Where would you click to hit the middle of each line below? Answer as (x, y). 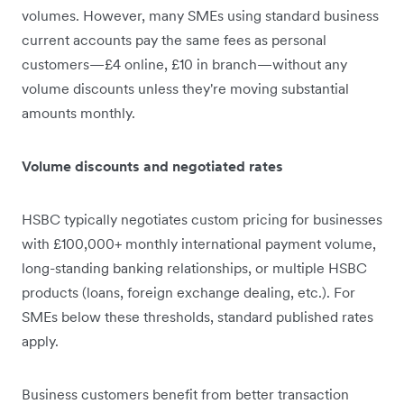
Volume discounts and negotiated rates (152, 166)
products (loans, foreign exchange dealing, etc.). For (188, 293)
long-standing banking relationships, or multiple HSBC (194, 268)
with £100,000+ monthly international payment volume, (199, 244)
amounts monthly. (78, 113)
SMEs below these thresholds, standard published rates (197, 317)
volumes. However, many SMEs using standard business (200, 16)
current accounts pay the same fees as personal (174, 40)
